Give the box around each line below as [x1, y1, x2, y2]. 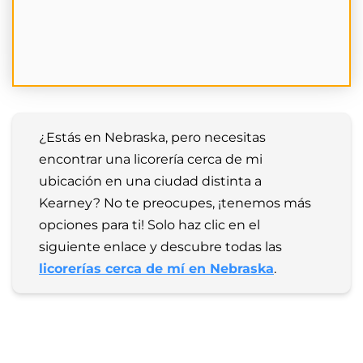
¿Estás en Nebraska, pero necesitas [39, 129, 266, 145]
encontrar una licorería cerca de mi [39, 151, 263, 167]
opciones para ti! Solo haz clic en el [39, 216, 260, 233]
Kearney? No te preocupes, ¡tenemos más [39, 194, 311, 211]
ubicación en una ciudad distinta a [39, 173, 262, 189]
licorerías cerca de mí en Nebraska [39, 260, 274, 276]
